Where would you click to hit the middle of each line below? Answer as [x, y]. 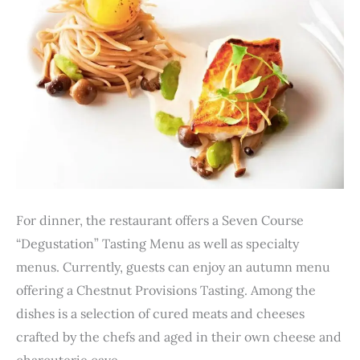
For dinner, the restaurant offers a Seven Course [160, 221]
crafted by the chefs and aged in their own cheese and [179, 337]
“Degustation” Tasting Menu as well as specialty [157, 244]
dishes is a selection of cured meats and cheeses [160, 314]
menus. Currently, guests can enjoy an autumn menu [173, 267]
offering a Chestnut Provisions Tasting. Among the [166, 290]
